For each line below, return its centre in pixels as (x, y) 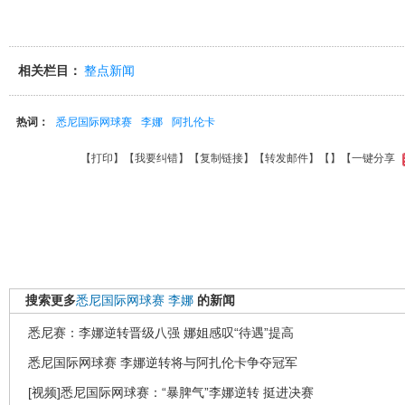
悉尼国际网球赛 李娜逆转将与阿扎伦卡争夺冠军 (163, 363)
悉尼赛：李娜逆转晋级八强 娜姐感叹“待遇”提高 (161, 333)
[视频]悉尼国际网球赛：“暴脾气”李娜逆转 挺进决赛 (171, 392)
